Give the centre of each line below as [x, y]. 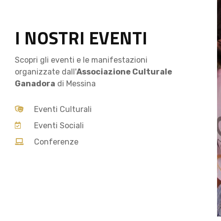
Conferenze [56, 142]
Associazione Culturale [124, 72]
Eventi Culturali [63, 109]
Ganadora [35, 83]
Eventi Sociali [59, 125]
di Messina [75, 83]
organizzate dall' [46, 72]
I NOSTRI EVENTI [81, 37]
